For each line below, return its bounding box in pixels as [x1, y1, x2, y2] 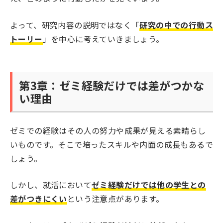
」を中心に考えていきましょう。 [42, 32, 164, 45]
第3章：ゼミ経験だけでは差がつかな [19, 77, 204, 93]
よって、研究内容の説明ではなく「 [10, 18, 140, 31]
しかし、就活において [10, 179, 92, 191]
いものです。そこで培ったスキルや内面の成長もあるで [10, 138, 213, 150]
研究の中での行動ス [139, 18, 214, 31]
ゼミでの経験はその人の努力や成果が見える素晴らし [10, 124, 206, 136]
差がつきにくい [10, 193, 67, 205]
